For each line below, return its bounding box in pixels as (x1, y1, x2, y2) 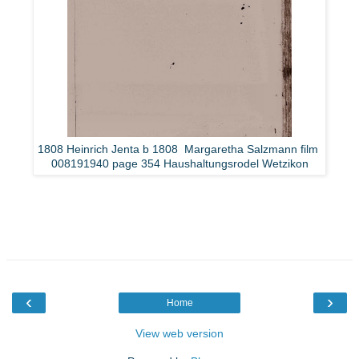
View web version (135, 327, 224, 341)
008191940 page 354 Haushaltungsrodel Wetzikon (50, 157, 309, 171)
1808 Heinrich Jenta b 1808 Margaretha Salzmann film (38, 143, 321, 156)
